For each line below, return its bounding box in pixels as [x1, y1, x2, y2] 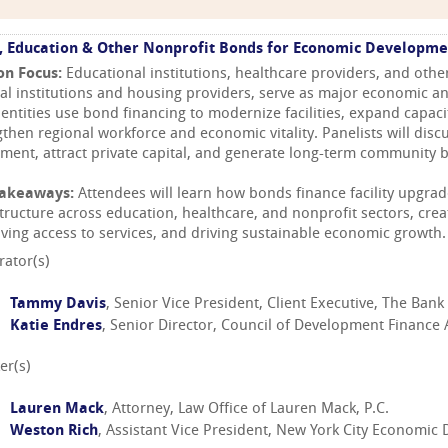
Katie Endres [10, 318, 102, 334]
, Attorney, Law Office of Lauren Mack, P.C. [104, 402, 389, 418]
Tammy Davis [10, 296, 106, 312]
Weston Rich [10, 424, 98, 440]
